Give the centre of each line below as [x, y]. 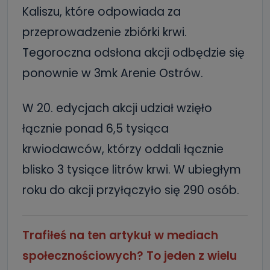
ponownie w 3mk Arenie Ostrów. [113, 74]
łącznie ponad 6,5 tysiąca [96, 129]
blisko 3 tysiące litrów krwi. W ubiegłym [132, 170]
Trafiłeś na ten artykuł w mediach [120, 236]
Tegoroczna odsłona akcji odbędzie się [133, 53]
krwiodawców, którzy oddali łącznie [123, 149]
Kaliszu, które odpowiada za [102, 12]
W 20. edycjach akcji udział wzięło [117, 108]
